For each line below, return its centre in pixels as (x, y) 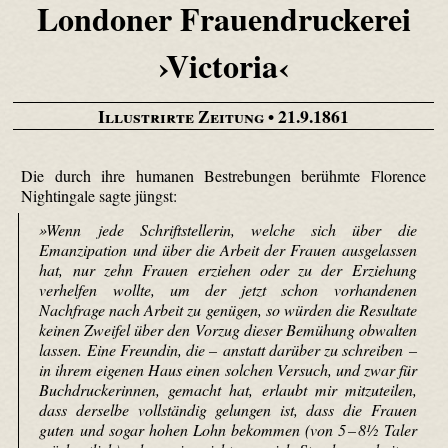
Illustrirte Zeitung (181, 115)
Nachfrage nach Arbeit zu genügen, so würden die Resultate (228, 310)
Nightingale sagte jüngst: (99, 195)
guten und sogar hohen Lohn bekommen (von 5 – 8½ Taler (228, 430)
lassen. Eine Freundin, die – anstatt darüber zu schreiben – (228, 350)
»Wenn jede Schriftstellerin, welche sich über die (228, 230)
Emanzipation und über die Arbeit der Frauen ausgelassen (228, 250)
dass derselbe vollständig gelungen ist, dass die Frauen (228, 410)
